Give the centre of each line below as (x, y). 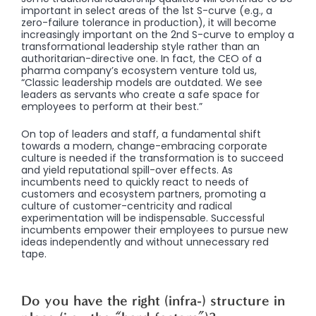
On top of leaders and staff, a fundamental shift (141, 134)
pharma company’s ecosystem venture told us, (139, 70)
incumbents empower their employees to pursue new (154, 230)
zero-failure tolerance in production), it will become (149, 22)
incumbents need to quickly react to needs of (135, 182)
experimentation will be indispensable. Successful (143, 218)
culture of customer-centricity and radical (127, 206)
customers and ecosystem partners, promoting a (144, 194)
